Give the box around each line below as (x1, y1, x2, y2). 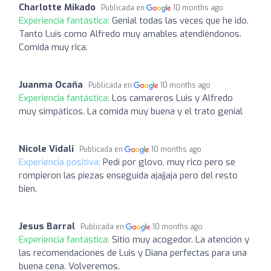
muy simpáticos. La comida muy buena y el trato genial (19, 105, 243, 117)
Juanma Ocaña (19, 78, 83, 91)
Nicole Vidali (19, 142, 74, 155)
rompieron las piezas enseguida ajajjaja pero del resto (19, 169, 238, 181)
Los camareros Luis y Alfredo (112, 91, 233, 104)
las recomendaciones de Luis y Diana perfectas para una (19, 246, 247, 259)
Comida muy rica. (19, 41, 88, 53)
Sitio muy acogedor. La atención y (112, 233, 249, 246)
